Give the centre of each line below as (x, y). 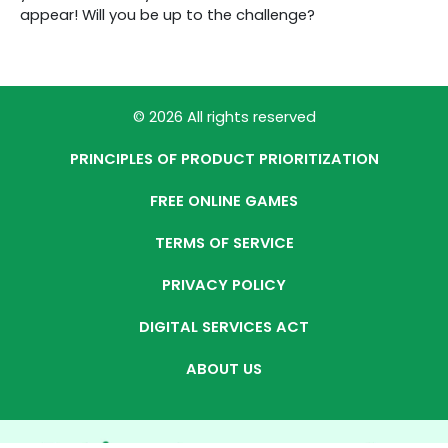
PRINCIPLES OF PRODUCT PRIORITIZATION (224, 158)
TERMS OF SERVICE (224, 242)
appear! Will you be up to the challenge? (167, 14)
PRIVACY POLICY (224, 284)
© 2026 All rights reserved (224, 116)
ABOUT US (224, 368)
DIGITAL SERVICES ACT (224, 326)
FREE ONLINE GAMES (224, 200)
